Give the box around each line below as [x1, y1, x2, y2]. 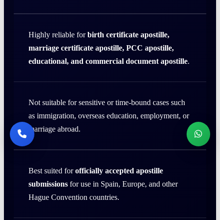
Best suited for [28, 166, 75, 175]
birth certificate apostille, [87, 30, 169, 39]
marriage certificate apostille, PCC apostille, [28, 44, 174, 53]
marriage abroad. [28, 125, 81, 134]
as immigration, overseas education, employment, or [28, 111, 189, 120]
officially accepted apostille [75, 166, 163, 175]
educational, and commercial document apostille [28, 57, 188, 66]
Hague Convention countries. [28, 193, 119, 202]
